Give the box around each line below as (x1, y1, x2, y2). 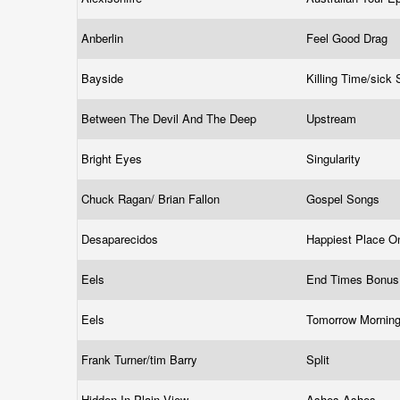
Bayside (81, 70, 127, 87)
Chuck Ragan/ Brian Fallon (81, 190, 223, 207)
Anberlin (81, 29, 127, 46)
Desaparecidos (81, 230, 162, 247)
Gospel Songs (306, 190, 383, 207)
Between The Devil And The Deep (81, 110, 260, 127)
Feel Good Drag (306, 29, 391, 46)
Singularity (306, 150, 364, 167)
